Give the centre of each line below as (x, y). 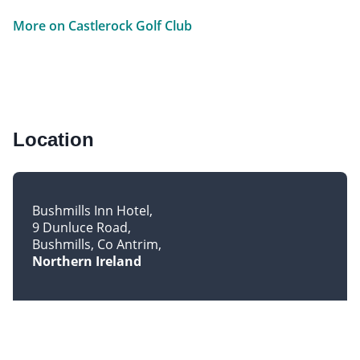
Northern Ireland (87, 261)
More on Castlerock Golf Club (102, 25)
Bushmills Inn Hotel (91, 210)
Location (53, 139)
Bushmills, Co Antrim (95, 244)
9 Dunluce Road (80, 227)
